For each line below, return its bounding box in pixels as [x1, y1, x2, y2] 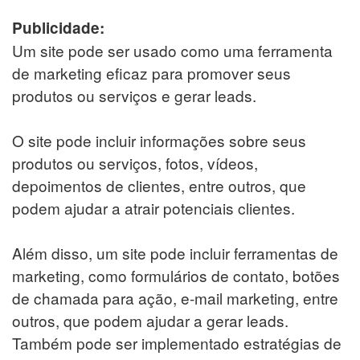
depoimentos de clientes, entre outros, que [12, 174, 306, 196]
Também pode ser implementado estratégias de [12, 331, 342, 354]
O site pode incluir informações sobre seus [12, 129, 306, 151]
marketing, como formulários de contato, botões [12, 264, 340, 286]
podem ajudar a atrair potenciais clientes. [12, 196, 295, 219]
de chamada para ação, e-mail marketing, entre [12, 286, 338, 309]
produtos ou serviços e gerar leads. [12, 84, 256, 106]
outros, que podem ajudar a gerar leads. [12, 309, 288, 331]
